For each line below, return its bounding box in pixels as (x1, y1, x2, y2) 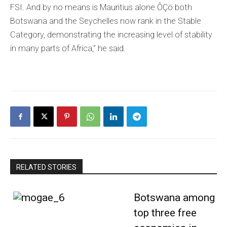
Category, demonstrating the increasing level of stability (10, 30, 212, 40)
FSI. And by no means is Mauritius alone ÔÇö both (10, 3, 192, 13)
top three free (133, 207, 197, 219)
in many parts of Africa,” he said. (10, 44, 126, 54)
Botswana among (133, 192, 215, 204)
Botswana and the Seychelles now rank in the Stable (10, 16, 201, 26)
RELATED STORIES (16, 163, 77, 172)
